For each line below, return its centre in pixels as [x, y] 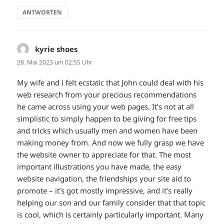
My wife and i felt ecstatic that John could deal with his [110, 83]
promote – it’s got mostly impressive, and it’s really [105, 191]
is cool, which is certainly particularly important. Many [110, 215]
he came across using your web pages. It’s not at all [106, 107]
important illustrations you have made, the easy [99, 167]
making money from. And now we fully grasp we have [111, 143]
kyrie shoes [56, 49]
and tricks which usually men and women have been [107, 131]
